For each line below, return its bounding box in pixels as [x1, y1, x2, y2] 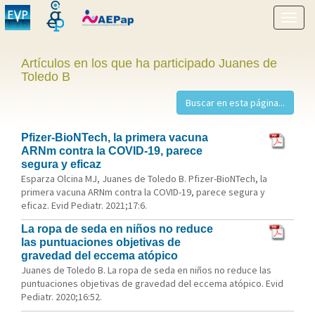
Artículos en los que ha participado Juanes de [21, 56, 277, 70]
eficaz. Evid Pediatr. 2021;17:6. [21, 199, 147, 212]
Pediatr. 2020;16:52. [21, 290, 102, 303]
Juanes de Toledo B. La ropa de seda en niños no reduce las [21, 264, 271, 276]
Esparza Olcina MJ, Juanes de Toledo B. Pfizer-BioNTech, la [21, 172, 267, 185]
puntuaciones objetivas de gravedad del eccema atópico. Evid [21, 277, 283, 290]
